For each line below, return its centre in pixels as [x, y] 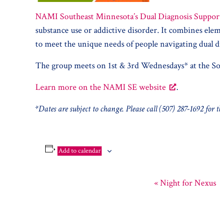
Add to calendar [79, 151]
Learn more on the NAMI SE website [101, 87]
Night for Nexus [187, 183]
